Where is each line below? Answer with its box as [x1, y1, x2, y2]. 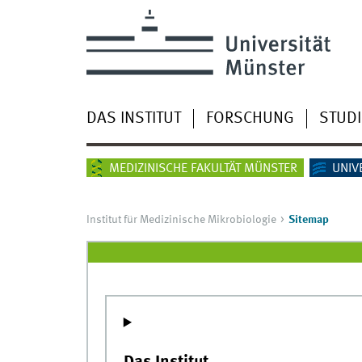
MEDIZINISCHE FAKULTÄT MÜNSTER [108, 162, 297, 176]
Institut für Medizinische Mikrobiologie [86, 214, 276, 226]
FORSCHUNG [205, 110, 294, 127]
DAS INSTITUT [86, 110, 181, 127]
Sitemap [288, 214, 329, 226]
